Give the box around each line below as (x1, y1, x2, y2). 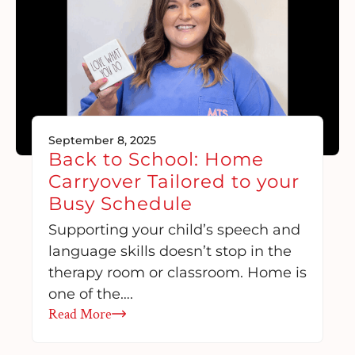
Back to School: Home (48, 147, 264, 170)
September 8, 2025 (48, 132, 156, 147)
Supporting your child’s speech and (48, 220, 300, 239)
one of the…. (48, 284, 133, 303)
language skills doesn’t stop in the (48, 242, 292, 260)
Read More (48, 304, 112, 323)
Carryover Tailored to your (48, 170, 300, 193)
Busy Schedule (48, 192, 193, 215)
